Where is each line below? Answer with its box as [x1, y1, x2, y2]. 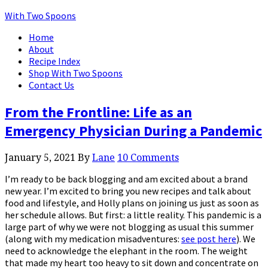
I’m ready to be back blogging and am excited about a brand [5, 172, 248, 185]
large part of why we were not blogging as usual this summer [5, 220, 254, 233]
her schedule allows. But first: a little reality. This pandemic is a [5, 208, 261, 221]
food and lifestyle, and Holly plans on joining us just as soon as [5, 196, 259, 209]
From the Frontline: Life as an [5, 102, 192, 121]
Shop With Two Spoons [29, 67, 123, 79]
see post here [181, 232, 236, 245]
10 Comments [117, 151, 179, 163]
